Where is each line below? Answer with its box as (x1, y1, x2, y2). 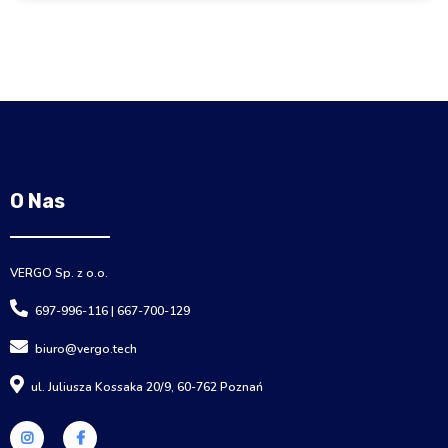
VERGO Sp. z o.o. (10, 265, 108, 282)
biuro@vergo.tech (35, 340, 137, 357)
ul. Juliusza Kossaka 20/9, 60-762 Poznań (31, 378, 263, 395)
